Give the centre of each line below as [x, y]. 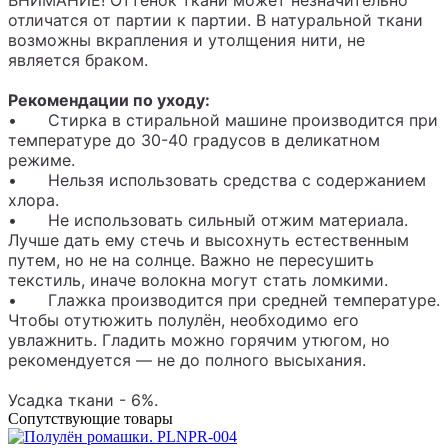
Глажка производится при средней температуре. [244, 300]
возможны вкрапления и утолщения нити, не [186, 40]
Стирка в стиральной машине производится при [243, 120]
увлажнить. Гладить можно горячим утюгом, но [199, 340]
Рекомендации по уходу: [109, 100]
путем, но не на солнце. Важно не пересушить [191, 260]
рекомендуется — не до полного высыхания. [187, 360]
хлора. [36, 200]
